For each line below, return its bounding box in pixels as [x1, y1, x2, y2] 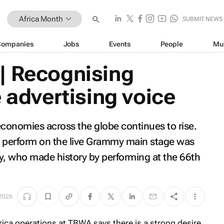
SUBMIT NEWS [182, 15, 222, 22]
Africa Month [19, 14, 63, 23]
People [160, 39, 183, 48]
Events [109, 39, 130, 48]
